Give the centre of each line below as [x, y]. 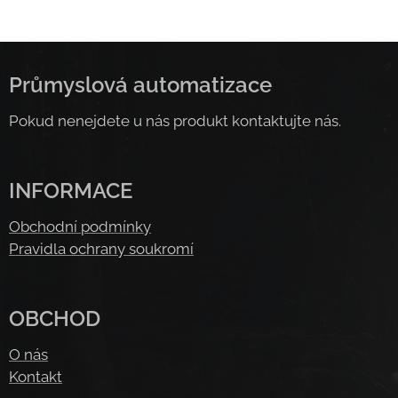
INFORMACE [71, 191]
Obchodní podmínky [80, 227]
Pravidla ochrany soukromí [101, 249]
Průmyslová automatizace [140, 85]
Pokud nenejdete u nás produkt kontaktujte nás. [175, 121]
